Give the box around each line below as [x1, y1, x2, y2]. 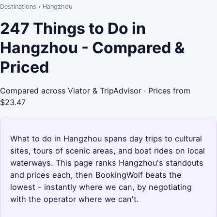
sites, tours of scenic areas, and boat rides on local [10, 145, 205, 155]
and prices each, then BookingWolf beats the [10, 170, 182, 180]
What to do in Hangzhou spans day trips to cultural [10, 133, 202, 143]
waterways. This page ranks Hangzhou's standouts [10, 157, 203, 168]
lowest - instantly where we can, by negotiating [10, 182, 192, 192]
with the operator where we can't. [10, 194, 139, 204]
